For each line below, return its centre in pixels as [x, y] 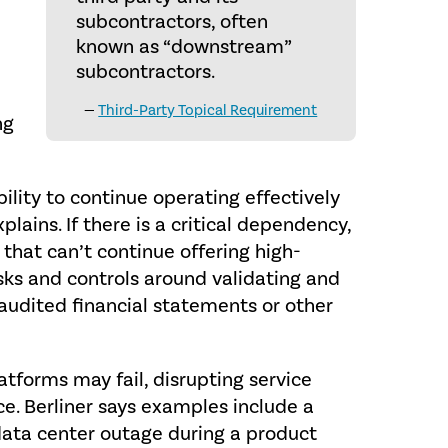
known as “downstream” [183, 47]
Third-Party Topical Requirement [208, 110]
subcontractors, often [171, 22]
